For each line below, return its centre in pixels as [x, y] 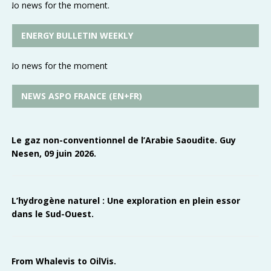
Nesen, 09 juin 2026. [54, 153]
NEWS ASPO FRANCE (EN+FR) [82, 96]
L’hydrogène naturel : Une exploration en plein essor [126, 201]
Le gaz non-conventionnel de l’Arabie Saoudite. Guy [124, 140]
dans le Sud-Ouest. [53, 214]
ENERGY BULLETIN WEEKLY [77, 36]
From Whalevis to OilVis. [64, 261]
